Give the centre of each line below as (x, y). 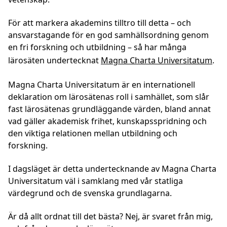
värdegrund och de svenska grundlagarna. (91, 193)
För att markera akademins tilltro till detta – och (100, 23)
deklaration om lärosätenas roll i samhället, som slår (109, 97)
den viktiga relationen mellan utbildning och (93, 133)
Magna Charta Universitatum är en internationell (102, 85)
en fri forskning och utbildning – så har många (97, 47)
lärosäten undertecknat (54, 60)
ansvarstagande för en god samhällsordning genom (108, 35)
